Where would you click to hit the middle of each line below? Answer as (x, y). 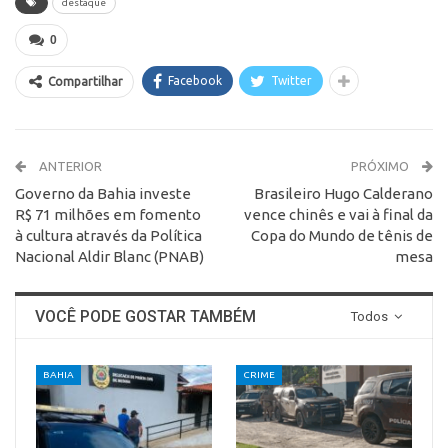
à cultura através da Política (108, 235)
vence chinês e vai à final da (338, 214)
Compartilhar (85, 81)
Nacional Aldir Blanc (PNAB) (109, 256)
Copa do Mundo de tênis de (342, 235)
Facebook (195, 80)
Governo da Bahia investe (103, 193)
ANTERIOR (69, 165)
